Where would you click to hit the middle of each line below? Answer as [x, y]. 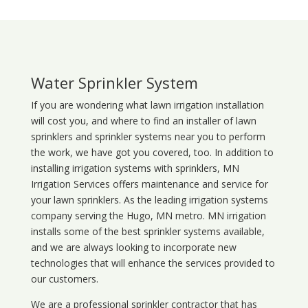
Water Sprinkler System [114, 83]
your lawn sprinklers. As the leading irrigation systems [149, 200]
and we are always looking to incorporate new [133, 247]
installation [238, 105]
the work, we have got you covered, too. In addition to [152, 153]
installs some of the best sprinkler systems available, [147, 232]
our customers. [64, 279]
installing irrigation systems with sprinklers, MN [135, 168]
